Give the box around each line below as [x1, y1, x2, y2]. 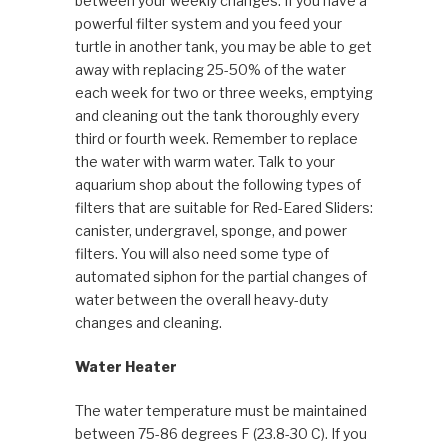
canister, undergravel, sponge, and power [74, 222, 347, 240]
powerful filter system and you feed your [74, 15, 342, 33]
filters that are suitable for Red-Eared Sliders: [74, 199, 373, 217]
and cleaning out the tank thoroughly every [74, 107, 359, 125]
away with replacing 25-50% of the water [74, 61, 346, 79]
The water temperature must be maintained [74, 402, 367, 420]
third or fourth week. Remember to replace [74, 130, 358, 148]
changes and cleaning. [74, 314, 222, 332]
